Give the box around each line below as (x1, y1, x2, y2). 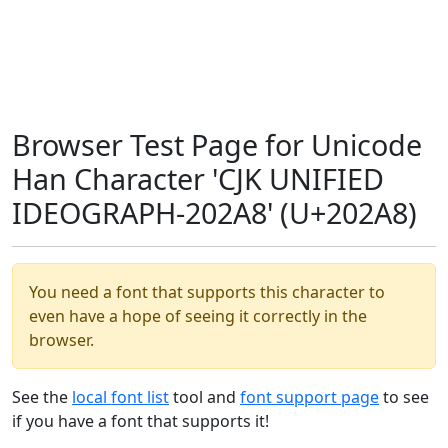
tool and (169, 386, 240, 408)
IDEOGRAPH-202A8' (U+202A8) (12, 193, 417, 232)
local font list (72, 386, 169, 408)
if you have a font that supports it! (12, 410, 269, 432)
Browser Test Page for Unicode (12, 125, 422, 164)
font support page (240, 386, 379, 408)
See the (12, 386, 72, 408)
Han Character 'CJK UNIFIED (12, 159, 384, 198)
